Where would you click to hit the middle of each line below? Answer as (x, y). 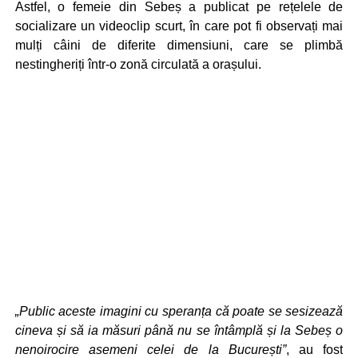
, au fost (314, 349)
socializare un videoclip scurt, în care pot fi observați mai (179, 26)
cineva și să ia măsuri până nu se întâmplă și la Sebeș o (179, 330)
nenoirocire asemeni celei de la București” (150, 349)
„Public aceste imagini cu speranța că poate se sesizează (179, 311)
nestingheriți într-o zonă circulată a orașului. (138, 64)
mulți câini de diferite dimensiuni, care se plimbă (179, 45)
